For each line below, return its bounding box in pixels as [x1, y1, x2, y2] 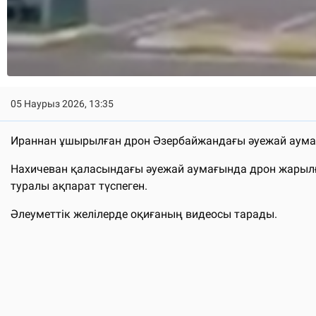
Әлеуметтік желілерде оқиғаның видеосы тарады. [11, 207, 277, 221]
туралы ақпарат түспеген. [11, 179, 147, 193]
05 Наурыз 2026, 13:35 [11, 98, 114, 110]
